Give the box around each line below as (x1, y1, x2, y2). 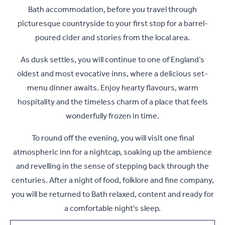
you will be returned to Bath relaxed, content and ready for (11, 186, 214, 202)
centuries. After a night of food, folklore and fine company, (11, 172, 214, 188)
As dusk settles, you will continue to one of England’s (21, 52, 204, 68)
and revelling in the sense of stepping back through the (16, 158, 209, 174)
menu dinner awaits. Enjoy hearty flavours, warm (27, 80, 198, 96)
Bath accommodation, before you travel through (28, 2, 197, 18)
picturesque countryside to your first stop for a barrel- (17, 16, 208, 32)
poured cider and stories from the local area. (35, 30, 190, 46)
